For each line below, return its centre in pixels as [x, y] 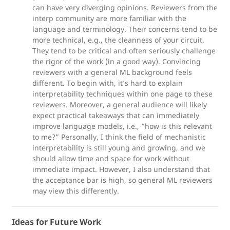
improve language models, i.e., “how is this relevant [122, 126]
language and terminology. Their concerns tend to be [125, 29]
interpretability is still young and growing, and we [119, 148]
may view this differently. [76, 191]
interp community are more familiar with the [109, 18]
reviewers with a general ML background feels [112, 72]
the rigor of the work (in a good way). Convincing [117, 61]
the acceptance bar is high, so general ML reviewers [122, 180]
